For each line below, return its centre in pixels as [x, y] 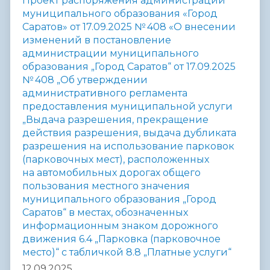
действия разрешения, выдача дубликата [129, 133]
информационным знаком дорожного [120, 226]
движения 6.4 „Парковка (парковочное [121, 239]
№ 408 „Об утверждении [85, 80]
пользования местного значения [106, 186]
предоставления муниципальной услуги [127, 107]
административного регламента [105, 93]
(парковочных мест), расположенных [116, 160]
